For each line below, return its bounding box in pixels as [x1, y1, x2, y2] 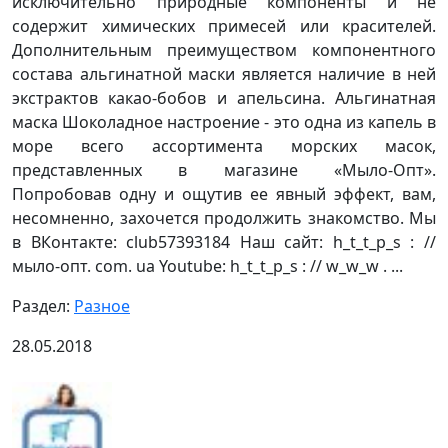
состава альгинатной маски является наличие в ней [12, 62, 436, 85]
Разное [74, 294, 130, 317]
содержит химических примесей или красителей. [12, 14, 436, 37]
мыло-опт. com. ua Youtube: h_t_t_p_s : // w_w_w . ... [12, 254, 403, 277]
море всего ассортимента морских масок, [12, 134, 436, 157]
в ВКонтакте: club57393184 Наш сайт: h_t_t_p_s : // [12, 230, 436, 253]
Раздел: [12, 294, 74, 317]
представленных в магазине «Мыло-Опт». [12, 158, 436, 181]
